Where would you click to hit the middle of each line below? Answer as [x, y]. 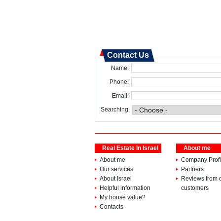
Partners [192, 169]
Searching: [115, 110]
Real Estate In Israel [130, 148]
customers [195, 188]
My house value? [123, 197]
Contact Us [128, 55]
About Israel [116, 179]
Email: [120, 96]
